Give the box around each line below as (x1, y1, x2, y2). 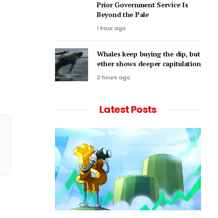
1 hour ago (97, 24, 126, 33)
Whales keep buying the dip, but (97, 49, 200, 59)
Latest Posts (99, 103, 157, 117)
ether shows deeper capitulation (97, 59, 201, 69)
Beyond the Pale (97, 10, 149, 19)
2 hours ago (97, 73, 130, 82)
